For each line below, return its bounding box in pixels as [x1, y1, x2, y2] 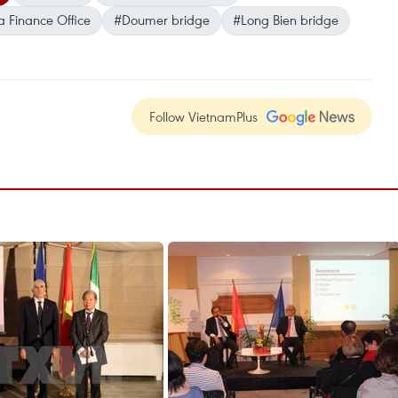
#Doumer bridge [114, 11, 210, 29]
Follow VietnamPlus [149, 107, 258, 126]
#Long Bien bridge [233, 11, 338, 29]
